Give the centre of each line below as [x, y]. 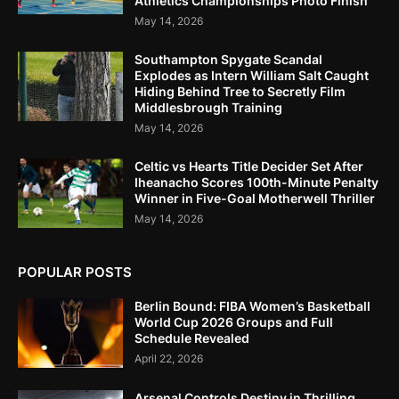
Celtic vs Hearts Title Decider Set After [249, 167]
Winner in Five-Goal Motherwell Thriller [255, 199]
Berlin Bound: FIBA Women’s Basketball [252, 306]
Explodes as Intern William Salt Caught [252, 76]
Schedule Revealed [192, 338]
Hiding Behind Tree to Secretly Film [240, 92]
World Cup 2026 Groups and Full [234, 322]
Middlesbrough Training [208, 108]
